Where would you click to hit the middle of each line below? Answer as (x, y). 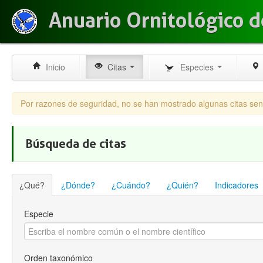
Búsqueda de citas (76, 144)
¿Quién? (183, 185)
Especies (196, 67)
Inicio (53, 67)
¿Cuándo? (131, 185)
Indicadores (237, 185)
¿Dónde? (78, 185)
